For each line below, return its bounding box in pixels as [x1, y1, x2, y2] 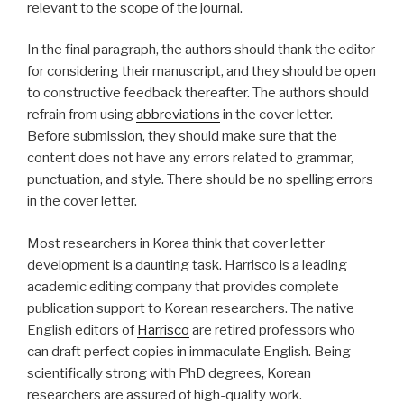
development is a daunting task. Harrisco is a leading [27, 256, 347, 273]
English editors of [27, 321, 137, 338]
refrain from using [27, 106, 136, 124]
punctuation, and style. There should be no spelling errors [27, 171, 373, 188]
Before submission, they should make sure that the [27, 128, 337, 145]
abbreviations [136, 106, 220, 124]
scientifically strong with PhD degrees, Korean [27, 364, 311, 381]
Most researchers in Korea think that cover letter [27, 234, 325, 252]
